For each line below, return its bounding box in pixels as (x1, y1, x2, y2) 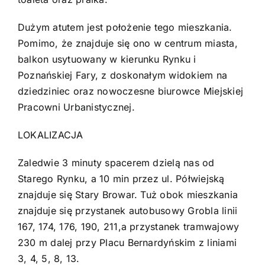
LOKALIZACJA (17, 129, 83, 141)
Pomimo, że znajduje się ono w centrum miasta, (17, 37, 238, 50)
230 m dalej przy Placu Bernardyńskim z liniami (17, 237, 237, 249)
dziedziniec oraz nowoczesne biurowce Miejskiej (17, 85, 244, 98)
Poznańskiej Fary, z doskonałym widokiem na (17, 69, 228, 82)
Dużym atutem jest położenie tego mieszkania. (17, 21, 232, 34)
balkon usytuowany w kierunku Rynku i (17, 53, 196, 66)
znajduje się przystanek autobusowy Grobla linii (17, 205, 238, 217)
